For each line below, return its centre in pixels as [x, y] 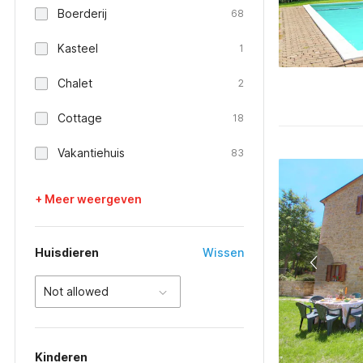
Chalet [75, 83]
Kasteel [78, 48]
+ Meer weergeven [88, 199]
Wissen [223, 252]
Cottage [80, 118]
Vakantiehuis [91, 153]
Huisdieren [67, 252]
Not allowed [76, 291]
